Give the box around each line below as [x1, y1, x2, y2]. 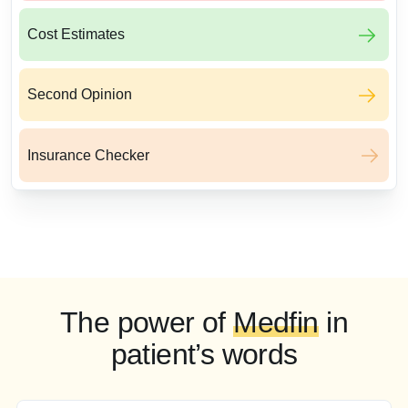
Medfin [233, 306, 319, 340]
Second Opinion [27, 87, 132, 103]
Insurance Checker [27, 147, 149, 163]
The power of [60, 306, 234, 340]
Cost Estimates [27, 26, 125, 43]
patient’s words [110, 338, 298, 372]
